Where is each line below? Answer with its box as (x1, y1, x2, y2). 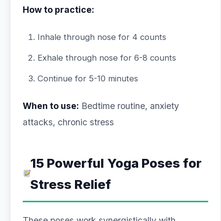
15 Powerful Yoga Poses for (30, 155, 202, 171)
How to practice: (23, 4, 94, 15)
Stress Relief (30, 177, 111, 192)
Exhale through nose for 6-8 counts (37, 53, 176, 63)
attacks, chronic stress (23, 117, 114, 127)
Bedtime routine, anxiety (79, 101, 179, 111)
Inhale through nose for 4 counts (37, 32, 166, 42)
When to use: (23, 101, 79, 111)
